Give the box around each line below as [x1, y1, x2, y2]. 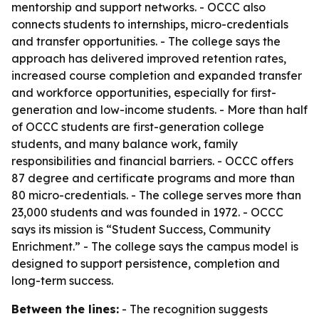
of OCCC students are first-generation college [11, 120, 264, 134]
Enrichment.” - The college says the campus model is [11, 239, 298, 253]
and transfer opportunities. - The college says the [11, 34, 281, 48]
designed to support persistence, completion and [11, 256, 280, 271]
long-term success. [11, 273, 113, 288]
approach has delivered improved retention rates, [11, 51, 286, 66]
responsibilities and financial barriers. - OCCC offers [11, 154, 293, 168]
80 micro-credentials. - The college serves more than [11, 188, 301, 202]
